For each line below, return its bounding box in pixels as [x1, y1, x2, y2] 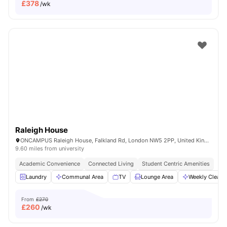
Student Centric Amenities [142, 160, 210, 167]
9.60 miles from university [15, 145, 84, 152]
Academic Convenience [19, 160, 80, 167]
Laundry [26, 173, 47, 180]
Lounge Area [141, 173, 173, 180]
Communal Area [62, 173, 103, 180]
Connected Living [88, 160, 134, 167]
